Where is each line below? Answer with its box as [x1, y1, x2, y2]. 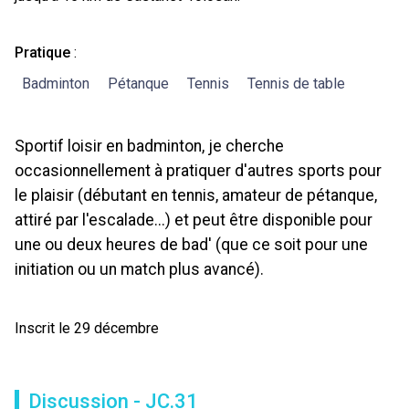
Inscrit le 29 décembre [15, 320, 159, 337]
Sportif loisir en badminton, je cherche [15, 137, 284, 155]
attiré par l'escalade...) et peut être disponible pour [15, 211, 372, 229]
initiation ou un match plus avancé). [15, 260, 264, 278]
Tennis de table [247, 75, 345, 92]
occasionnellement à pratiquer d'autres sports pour [15, 162, 382, 180]
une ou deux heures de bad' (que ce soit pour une [15, 236, 368, 254]
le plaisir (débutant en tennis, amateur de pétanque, [15, 186, 377, 204]
